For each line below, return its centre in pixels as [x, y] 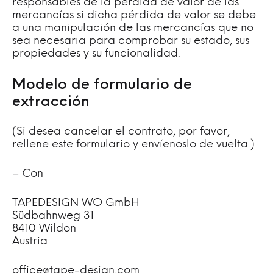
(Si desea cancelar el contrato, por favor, [121, 132]
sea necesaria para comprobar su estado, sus [131, 41]
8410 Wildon [44, 229]
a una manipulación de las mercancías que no [133, 28]
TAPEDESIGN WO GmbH [76, 203]
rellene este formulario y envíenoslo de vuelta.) [133, 145]
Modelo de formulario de [102, 85]
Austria [30, 242]
